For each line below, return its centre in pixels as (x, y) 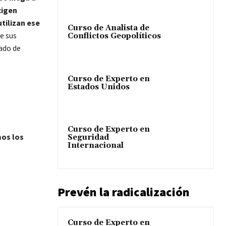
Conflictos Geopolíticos (114, 36)
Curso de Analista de (108, 28)
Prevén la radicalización (124, 192)
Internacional (96, 145)
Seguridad (88, 137)
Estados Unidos (99, 87)
